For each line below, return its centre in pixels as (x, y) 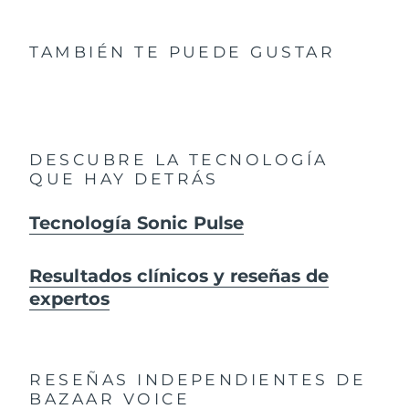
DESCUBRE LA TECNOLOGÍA (179, 160)
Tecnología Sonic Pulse (137, 223)
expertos (70, 298)
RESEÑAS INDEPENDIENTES (179, 379)
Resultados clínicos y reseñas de (179, 275)
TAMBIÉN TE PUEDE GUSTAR (183, 52)
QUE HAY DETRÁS (124, 179)
